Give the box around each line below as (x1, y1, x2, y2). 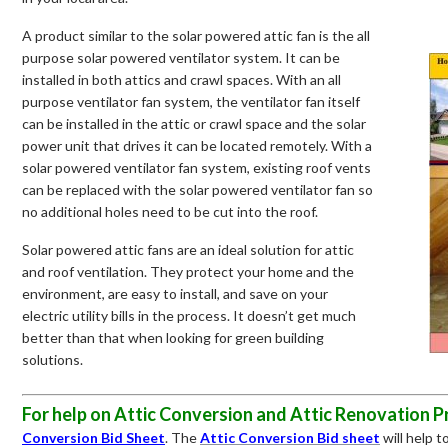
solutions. (22, 350, 83, 368)
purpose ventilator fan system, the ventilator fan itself (22, 92, 360, 110)
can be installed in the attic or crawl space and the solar (22, 114, 366, 132)
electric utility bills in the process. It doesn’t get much (22, 306, 356, 324)
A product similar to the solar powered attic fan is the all (22, 26, 370, 44)
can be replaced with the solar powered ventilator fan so (22, 180, 373, 198)
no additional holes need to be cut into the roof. (22, 202, 318, 220)
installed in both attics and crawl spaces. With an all (22, 70, 341, 88)
